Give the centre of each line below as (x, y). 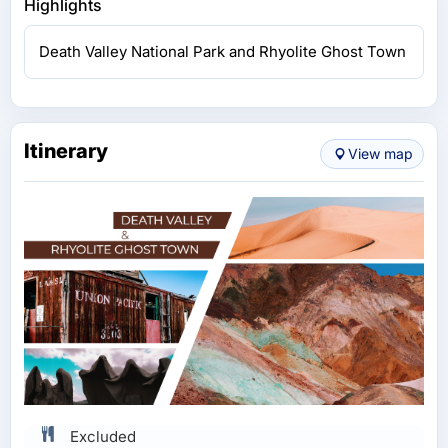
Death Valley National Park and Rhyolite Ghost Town (222, 51)
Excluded (103, 436)
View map (380, 153)
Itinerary (66, 150)
